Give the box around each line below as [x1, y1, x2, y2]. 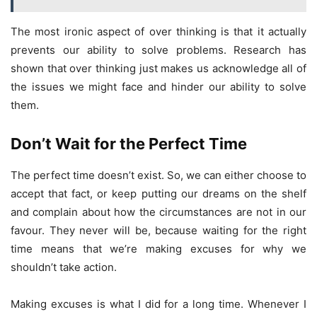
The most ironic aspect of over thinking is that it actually [11, 25, 306, 39]
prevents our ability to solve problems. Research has [11, 43, 306, 57]
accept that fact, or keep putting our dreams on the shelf [11, 187, 306, 201]
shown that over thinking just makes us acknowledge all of [11, 62, 306, 76]
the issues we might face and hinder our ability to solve [11, 80, 306, 94]
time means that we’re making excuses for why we [11, 242, 306, 256]
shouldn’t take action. [11, 260, 117, 275]
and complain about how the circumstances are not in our [11, 205, 306, 219]
